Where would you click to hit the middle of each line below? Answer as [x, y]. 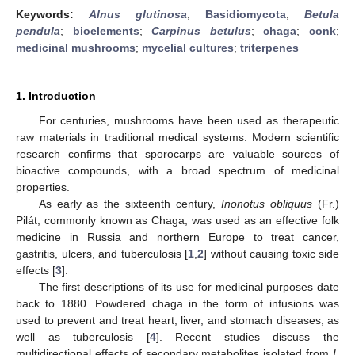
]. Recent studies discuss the [248, 336]
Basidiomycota [246, 14]
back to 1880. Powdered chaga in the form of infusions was [177, 303]
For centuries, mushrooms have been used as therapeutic [189, 120]
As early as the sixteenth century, [130, 203]
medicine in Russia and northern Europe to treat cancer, [177, 237]
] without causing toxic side [271, 253]
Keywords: [52, 14]
